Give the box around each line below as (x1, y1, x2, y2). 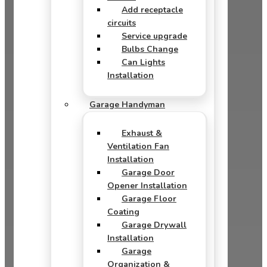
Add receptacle (122, 4, 183, 15)
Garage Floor (122, 193, 176, 204)
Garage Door (122, 167, 175, 178)
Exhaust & (122, 128, 162, 139)
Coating (107, 206, 139, 218)
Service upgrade (122, 30, 187, 42)
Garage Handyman (89, 99, 165, 110)
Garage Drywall (122, 219, 187, 231)
